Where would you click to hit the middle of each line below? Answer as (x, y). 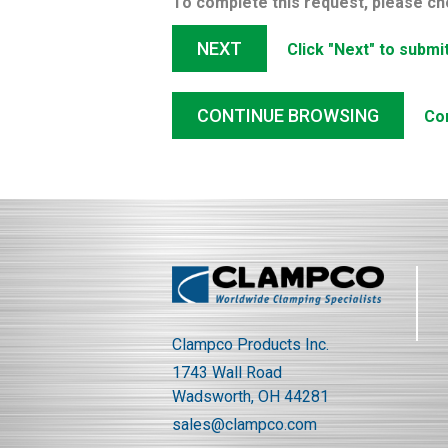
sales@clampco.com (244, 425)
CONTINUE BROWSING (288, 116)
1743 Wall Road (227, 373)
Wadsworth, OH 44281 (250, 397)
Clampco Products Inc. (250, 345)
